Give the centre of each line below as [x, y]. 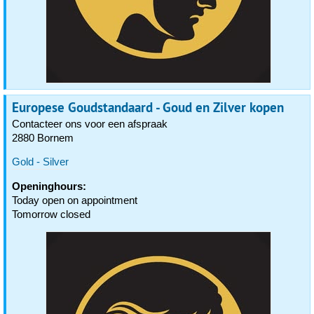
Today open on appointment [75, 200]
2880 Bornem [43, 138]
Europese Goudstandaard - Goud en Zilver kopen [148, 107]
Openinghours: [49, 186]
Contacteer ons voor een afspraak [90, 124]
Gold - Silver [40, 162]
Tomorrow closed [51, 214]
